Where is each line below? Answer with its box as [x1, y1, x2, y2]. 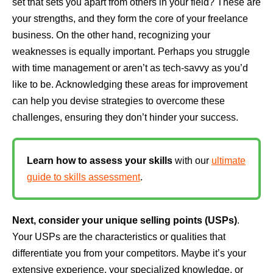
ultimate [211, 155, 246, 166]
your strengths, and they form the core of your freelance [12, 13, 248, 24]
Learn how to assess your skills [27, 155, 172, 166]
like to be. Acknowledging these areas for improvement [12, 79, 247, 90]
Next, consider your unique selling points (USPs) [12, 214, 237, 225]
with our [172, 155, 211, 166]
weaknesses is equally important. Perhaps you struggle [12, 46, 250, 57]
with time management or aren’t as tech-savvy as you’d [12, 62, 248, 73]
